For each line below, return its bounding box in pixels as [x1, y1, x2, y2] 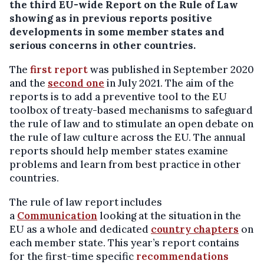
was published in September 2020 [88, 63, 254, 77]
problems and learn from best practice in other [9, 158, 241, 171]
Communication [17, 209, 97, 223]
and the [9, 77, 48, 90]
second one [48, 77, 104, 90]
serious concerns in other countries [9, 39, 193, 52]
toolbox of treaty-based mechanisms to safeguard [9, 104, 253, 117]
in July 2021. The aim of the [104, 77, 234, 90]
